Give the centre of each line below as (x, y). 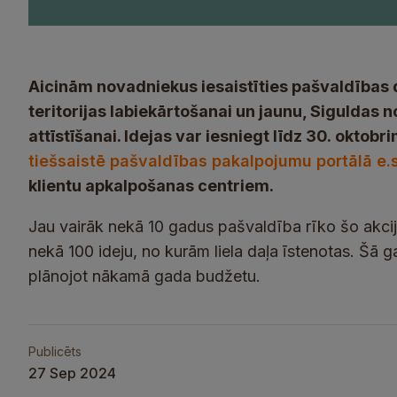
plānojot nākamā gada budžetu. (147, 276)
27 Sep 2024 (72, 373)
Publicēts (55, 351)
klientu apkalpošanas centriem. (151, 186)
